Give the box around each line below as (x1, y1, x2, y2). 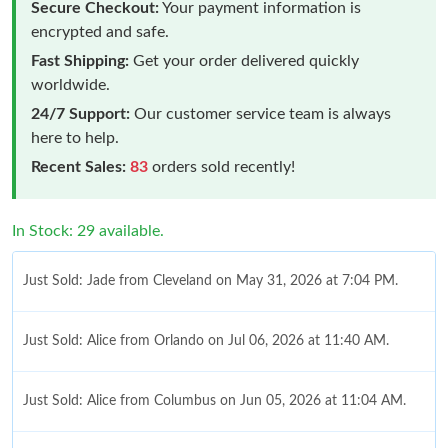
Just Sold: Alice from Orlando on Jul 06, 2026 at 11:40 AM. (23, 333, 389, 348)
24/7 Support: (31, 105, 130, 122)
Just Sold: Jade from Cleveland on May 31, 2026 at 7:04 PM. (23, 273, 398, 288)
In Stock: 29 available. (12, 222, 164, 239)
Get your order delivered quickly (129, 52, 359, 69)
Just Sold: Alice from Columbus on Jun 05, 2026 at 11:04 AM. (23, 393, 406, 408)
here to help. (31, 129, 119, 146)
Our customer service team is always (130, 105, 391, 122)
